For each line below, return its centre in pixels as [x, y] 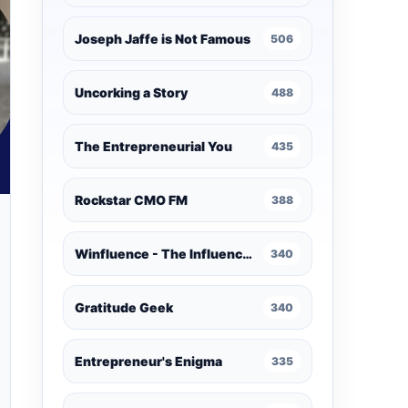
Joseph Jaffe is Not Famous [163, 39]
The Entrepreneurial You [153, 146]
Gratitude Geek [124, 307]
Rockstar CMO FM [131, 200]
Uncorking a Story [131, 92]
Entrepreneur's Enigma [148, 361]
